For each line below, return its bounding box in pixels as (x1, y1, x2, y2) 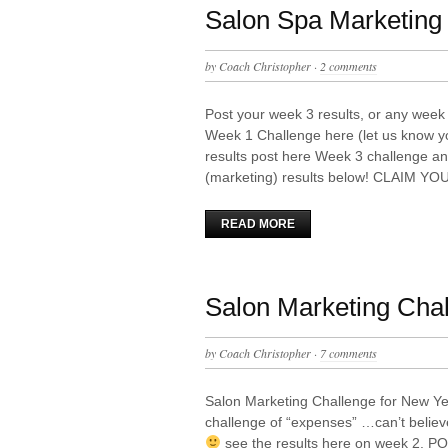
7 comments (320, 344, 377, 361)
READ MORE (221, 216, 295, 231)
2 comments (320, 57, 377, 74)
